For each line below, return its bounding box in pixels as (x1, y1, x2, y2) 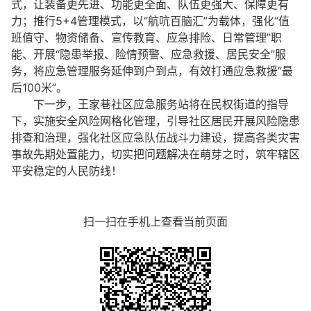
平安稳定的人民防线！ (11, 164, 122, 178)
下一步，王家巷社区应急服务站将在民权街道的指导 (11, 97, 289, 111)
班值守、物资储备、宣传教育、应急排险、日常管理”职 (11, 31, 282, 44)
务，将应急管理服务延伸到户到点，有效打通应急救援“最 (11, 64, 293, 78)
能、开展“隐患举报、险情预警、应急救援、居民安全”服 (11, 47, 286, 61)
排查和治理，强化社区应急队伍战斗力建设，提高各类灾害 (11, 131, 300, 144)
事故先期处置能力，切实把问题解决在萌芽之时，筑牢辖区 (11, 147, 300, 161)
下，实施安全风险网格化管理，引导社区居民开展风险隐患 (11, 114, 300, 128)
